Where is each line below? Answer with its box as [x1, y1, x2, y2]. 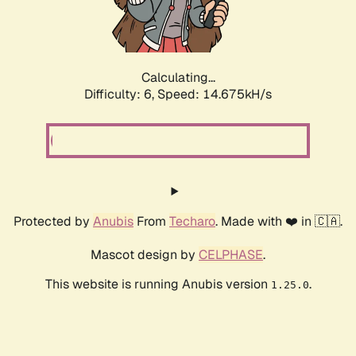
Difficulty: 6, [84, 86, 157, 103]
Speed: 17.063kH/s [157, 86, 272, 103]
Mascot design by [91, 246, 199, 264]
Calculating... [141, 69, 215, 87]
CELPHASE [199, 246, 263, 264]
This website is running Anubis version [44, 276, 271, 293]
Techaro [169, 213, 215, 230]
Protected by [14, 213, 93, 230]
